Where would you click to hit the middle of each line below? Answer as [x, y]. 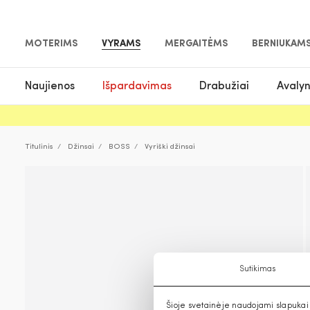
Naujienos [50, 86]
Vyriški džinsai [170, 147]
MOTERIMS [51, 44]
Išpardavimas [137, 86]
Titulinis [39, 147]
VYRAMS [121, 44]
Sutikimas [257, 269]
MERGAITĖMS [196, 44]
